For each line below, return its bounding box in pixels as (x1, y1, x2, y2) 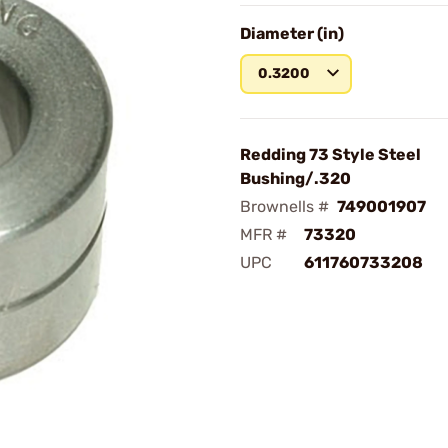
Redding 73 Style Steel (240, 145, 421, 164)
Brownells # (240, 197, 329, 216)
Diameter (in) (240, 24, 344, 43)
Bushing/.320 (240, 169, 351, 188)
